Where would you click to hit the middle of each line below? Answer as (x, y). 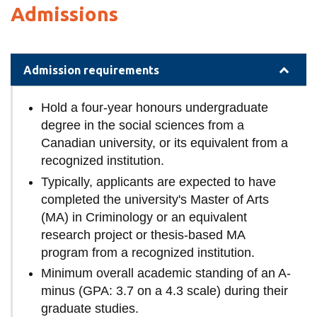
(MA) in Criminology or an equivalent (144, 217)
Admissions (64, 13)
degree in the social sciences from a (143, 126)
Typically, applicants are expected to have (159, 181)
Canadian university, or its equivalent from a (165, 143)
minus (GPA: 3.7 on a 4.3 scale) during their (165, 291)
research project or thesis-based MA (143, 235)
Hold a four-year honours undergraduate (155, 108)
